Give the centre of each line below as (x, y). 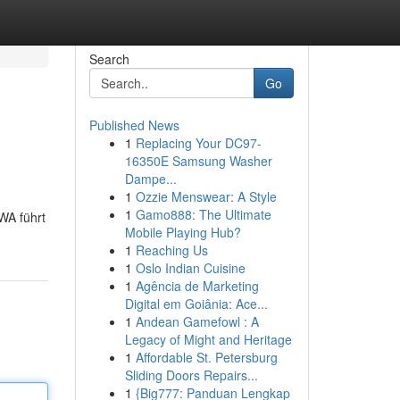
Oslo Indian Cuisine (190, 268)
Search (109, 59)
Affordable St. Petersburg (206, 357)
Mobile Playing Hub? (183, 232)
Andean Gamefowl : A (197, 321)
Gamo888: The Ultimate (203, 214)
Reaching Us (171, 250)
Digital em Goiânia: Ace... (196, 304)
